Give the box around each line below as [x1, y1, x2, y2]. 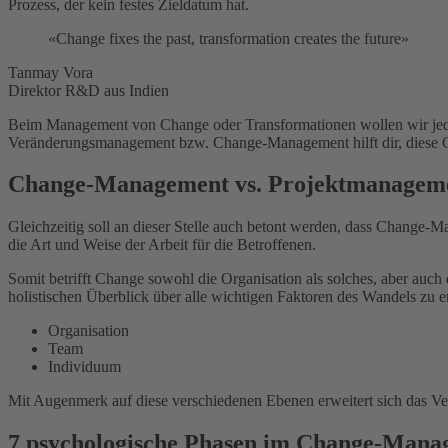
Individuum [48, 358, 121, 376]
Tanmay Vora [8, 63, 93, 81]
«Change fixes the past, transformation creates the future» [48, 29, 409, 47]
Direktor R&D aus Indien [8, 81, 169, 99]
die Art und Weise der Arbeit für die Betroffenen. [8, 236, 316, 254]
